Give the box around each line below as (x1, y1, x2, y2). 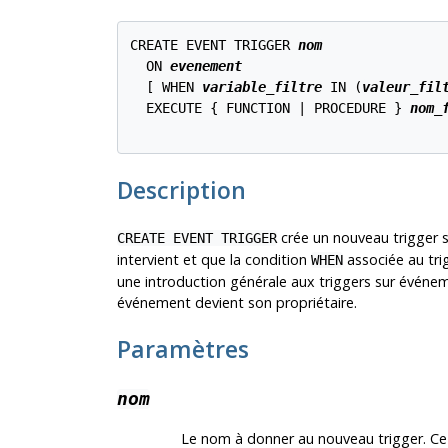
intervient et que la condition (116, 249, 311, 269)
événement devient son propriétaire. (116, 292, 357, 312)
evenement (170, 58, 243, 75)
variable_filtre (202, 79, 323, 96)
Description (116, 173, 246, 206)
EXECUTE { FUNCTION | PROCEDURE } (130, 100, 411, 117)
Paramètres (116, 333, 249, 365)
